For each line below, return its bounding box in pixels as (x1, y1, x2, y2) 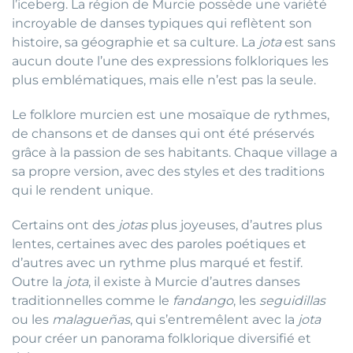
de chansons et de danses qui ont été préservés (12, 126, 314, 142)
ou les (12, 312, 52, 328)
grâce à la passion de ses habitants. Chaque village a (12, 145, 337, 161)
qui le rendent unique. (12, 183, 153, 199)
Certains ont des (12, 217, 118, 233)
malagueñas (52, 312, 130, 328)
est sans (281, 35, 336, 50)
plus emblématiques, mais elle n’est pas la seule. (12, 72, 316, 88)
